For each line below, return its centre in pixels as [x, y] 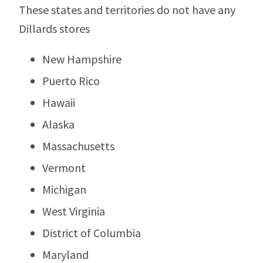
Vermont [64, 167]
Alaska [58, 124]
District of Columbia [92, 232]
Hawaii [59, 102]
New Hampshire [82, 59]
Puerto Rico [71, 80]
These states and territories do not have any [127, 9]
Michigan [64, 189]
